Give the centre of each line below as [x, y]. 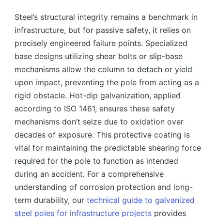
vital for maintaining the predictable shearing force [108, 147]
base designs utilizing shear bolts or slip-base [99, 56]
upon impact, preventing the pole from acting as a [107, 82]
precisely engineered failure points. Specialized [101, 43]
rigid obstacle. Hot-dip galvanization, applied [98, 95]
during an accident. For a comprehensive [89, 174]
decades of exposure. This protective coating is [102, 134]
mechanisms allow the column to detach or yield [103, 69]
